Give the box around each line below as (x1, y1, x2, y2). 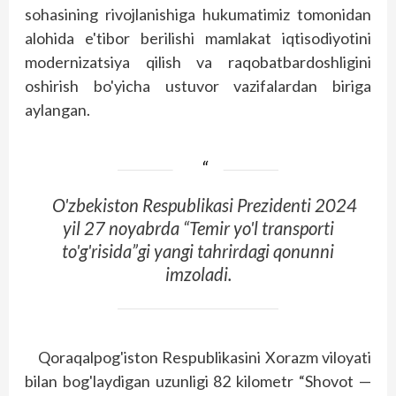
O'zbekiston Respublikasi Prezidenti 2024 (52, 194, 357, 217)
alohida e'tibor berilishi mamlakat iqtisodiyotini (25, 28, 371, 49)
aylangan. (25, 100, 90, 120)
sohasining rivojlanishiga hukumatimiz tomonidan (25, 4, 371, 25)
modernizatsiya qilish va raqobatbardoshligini (25, 52, 371, 72)
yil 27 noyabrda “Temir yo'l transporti (62, 217, 334, 240)
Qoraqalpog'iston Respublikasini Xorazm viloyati (38, 346, 371, 367)
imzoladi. (164, 263, 232, 286)
